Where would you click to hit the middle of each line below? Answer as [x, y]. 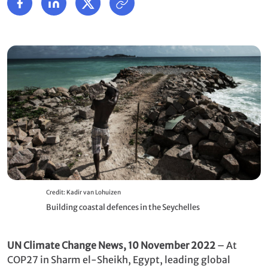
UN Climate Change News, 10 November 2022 [112, 245]
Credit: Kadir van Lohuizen [83, 192]
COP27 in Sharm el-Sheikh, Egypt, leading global [119, 259]
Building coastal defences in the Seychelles [123, 207]
